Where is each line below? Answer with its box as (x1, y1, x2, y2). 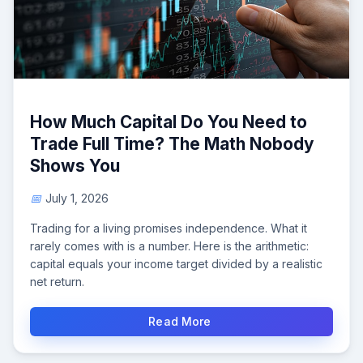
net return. (30, 275, 84, 289)
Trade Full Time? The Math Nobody (30, 134, 314, 155)
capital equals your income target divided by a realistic (30, 257, 322, 271)
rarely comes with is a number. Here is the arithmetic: (30, 239, 309, 254)
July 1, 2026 (45, 191, 109, 206)
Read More (148, 314, 215, 329)
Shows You (30, 156, 120, 177)
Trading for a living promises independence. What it (30, 221, 307, 236)
